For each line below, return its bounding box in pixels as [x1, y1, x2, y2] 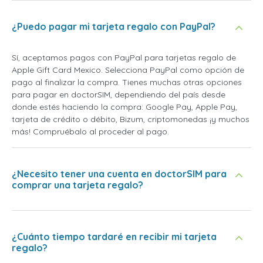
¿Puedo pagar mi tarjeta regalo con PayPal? [12, 21, 215, 33]
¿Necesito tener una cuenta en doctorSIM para [12, 168, 227, 180]
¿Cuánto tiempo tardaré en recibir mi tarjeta [12, 231, 217, 243]
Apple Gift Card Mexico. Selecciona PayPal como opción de [12, 65, 244, 76]
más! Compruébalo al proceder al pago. [12, 126, 169, 137]
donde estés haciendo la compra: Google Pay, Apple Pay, [12, 102, 237, 113]
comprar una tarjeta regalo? [12, 179, 143, 191]
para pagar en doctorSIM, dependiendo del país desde [12, 89, 225, 100]
